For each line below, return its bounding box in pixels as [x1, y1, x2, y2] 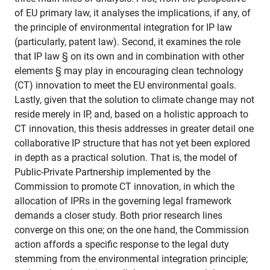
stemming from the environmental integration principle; [14, 253, 248, 265]
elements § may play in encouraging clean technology [14, 65, 243, 77]
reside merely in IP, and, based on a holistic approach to [14, 108, 248, 121]
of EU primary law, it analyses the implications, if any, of [14, 7, 251, 19]
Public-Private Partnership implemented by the [14, 166, 210, 178]
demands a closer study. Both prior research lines [14, 210, 222, 222]
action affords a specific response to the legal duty [14, 239, 229, 251]
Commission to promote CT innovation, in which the [14, 181, 234, 193]
